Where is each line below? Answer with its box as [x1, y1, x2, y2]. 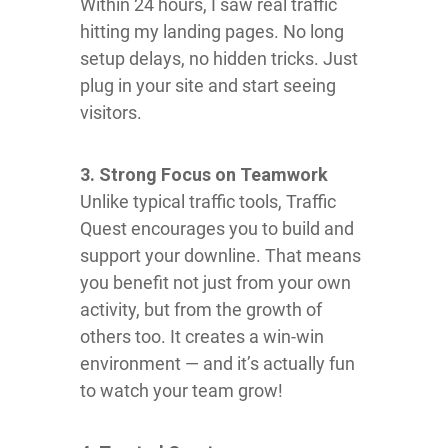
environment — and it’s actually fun [80, 352, 355, 374]
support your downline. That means [80, 244, 361, 266]
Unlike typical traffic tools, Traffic [80, 190, 336, 212]
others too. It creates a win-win [80, 325, 324, 347]
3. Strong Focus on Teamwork [80, 163, 328, 185]
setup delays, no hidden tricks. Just [80, 47, 358, 69]
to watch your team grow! [80, 379, 283, 401]
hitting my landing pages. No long [80, 20, 344, 42]
